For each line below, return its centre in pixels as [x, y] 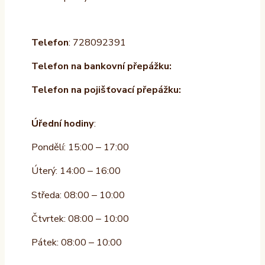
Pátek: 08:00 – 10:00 [76, 243]
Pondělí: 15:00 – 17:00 [80, 147]
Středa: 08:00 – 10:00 [78, 195]
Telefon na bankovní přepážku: [101, 66]
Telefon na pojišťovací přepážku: [106, 90]
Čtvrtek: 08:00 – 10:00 [80, 219]
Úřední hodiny [62, 123]
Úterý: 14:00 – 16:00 [76, 171]
